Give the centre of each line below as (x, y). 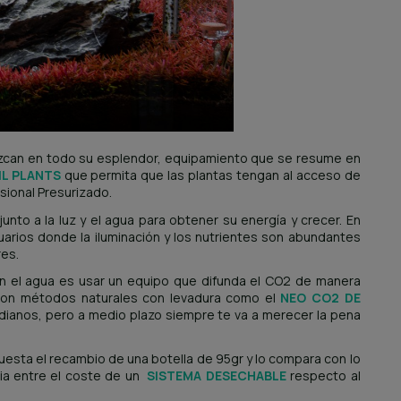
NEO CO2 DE (320, 297)
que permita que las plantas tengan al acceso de (210, 175)
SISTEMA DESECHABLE (217, 375)
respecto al (323, 375)
